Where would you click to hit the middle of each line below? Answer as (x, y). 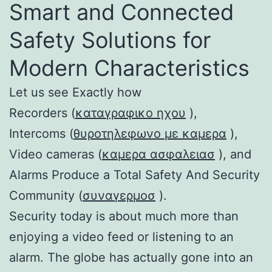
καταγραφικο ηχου (131, 113)
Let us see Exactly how (75, 92)
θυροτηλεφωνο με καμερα (150, 133)
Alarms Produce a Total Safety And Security (134, 175)
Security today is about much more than (124, 216)
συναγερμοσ (119, 195)
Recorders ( (42, 113)
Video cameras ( (56, 154)
